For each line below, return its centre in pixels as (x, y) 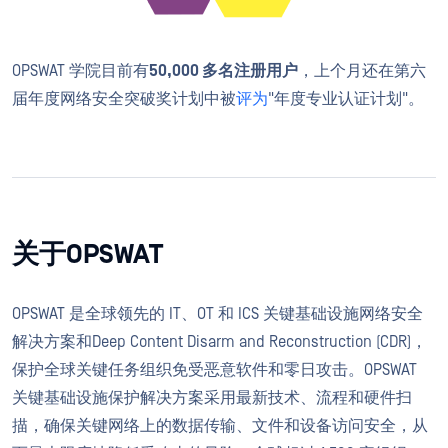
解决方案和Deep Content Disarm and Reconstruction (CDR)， (219, 341)
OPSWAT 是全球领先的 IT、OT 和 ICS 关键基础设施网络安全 (217, 313)
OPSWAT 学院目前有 (80, 70)
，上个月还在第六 (362, 70)
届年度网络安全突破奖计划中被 (124, 98)
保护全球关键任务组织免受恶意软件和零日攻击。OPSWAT (214, 369)
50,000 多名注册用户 (223, 70)
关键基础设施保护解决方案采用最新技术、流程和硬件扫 (212, 397)
